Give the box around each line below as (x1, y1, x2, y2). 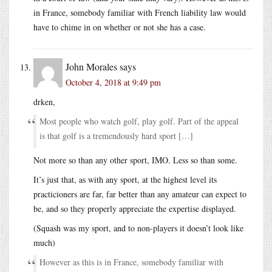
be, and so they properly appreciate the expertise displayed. (33, 202, 236, 214)
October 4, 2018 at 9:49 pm (66, 76, 161, 88)
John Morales (66, 59, 117, 73)
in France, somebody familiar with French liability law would (33, 6, 246, 18)
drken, (33, 95, 55, 107)
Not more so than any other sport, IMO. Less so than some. (33, 154, 237, 166)
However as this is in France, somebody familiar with (39, 256, 223, 268)
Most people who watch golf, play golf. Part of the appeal (39, 115, 239, 127)
